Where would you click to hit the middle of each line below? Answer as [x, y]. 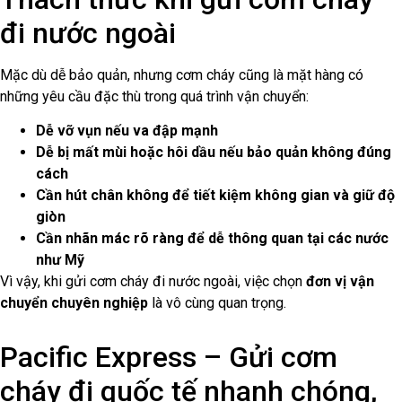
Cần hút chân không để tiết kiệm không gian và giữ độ [215, 195]
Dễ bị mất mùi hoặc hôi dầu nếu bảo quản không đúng [214, 152]
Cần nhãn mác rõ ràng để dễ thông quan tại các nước [212, 238]
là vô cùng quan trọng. [217, 302]
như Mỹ [60, 259]
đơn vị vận [340, 281]
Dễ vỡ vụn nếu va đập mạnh [127, 130]
